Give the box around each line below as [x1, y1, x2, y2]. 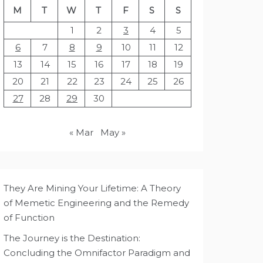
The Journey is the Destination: [4, 232, 140, 244]
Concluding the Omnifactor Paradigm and [4, 247, 190, 258]
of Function [4, 212, 55, 223]
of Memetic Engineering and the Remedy [4, 197, 189, 208]
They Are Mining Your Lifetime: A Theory [4, 183, 181, 194]
